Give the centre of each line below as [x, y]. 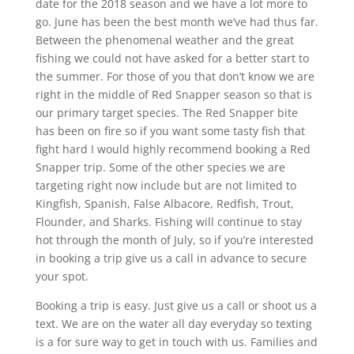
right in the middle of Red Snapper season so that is [173, 94]
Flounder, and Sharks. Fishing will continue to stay [168, 221]
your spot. [62, 276]
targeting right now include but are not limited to [166, 185]
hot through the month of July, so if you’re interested [174, 239]
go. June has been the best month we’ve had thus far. [177, 21]
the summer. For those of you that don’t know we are [175, 76]
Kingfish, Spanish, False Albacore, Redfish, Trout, [164, 203]
